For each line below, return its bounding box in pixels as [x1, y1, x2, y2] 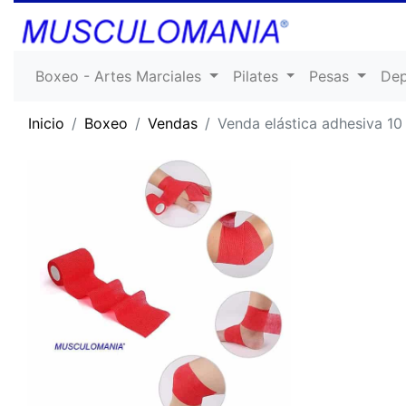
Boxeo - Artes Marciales [35, 66, 206, 85]
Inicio [28, 113, 64, 132]
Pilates [232, 66, 283, 85]
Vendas [148, 113, 198, 132]
